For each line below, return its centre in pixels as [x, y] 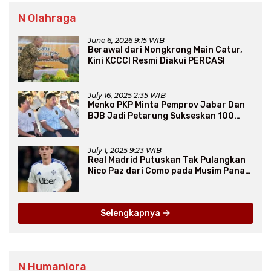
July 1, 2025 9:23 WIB [125, 150]
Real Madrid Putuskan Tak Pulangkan [167, 160]
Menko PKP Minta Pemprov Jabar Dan [166, 105]
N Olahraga [47, 18]
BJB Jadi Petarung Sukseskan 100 [161, 116]
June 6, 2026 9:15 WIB [126, 40]
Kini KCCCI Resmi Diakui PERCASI [156, 60]
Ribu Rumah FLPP [125, 126]
